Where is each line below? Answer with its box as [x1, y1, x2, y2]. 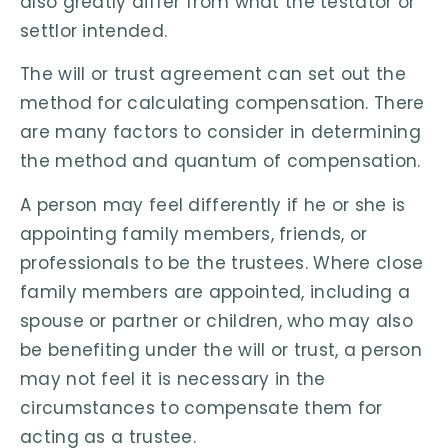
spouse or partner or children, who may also [20, 308, 413, 333]
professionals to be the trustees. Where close [20, 250, 424, 275]
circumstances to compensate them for [20, 395, 383, 420]
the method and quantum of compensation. [20, 149, 421, 174]
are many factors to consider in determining [20, 120, 421, 145]
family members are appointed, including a [20, 279, 411, 304]
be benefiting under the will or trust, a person [20, 337, 423, 362]
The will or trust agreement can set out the [20, 62, 406, 87]
